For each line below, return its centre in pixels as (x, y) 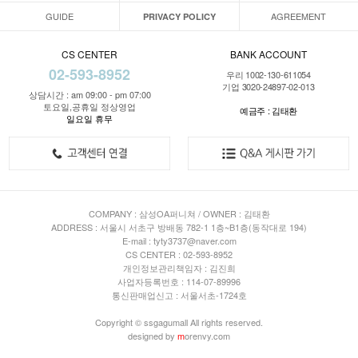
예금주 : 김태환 (268, 111)
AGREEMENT (299, 16)
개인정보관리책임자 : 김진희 (179, 268)
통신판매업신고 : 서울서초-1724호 (179, 295)
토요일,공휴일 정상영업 (89, 107)
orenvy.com (207, 336)
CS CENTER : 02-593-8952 (179, 255)
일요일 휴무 (89, 119)
